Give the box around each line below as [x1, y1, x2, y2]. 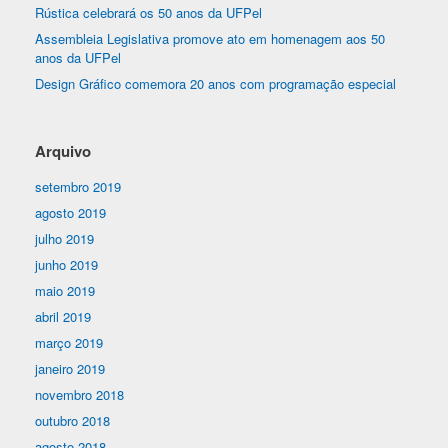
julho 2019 [35, 229, 94, 249]
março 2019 [35, 333, 103, 353]
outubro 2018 [35, 411, 110, 431]
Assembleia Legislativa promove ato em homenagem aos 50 [35, 29, 385, 49]
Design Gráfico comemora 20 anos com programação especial [35, 74, 396, 94]
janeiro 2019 [35, 359, 105, 379]
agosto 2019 [35, 203, 106, 223]
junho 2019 [35, 255, 98, 275]
